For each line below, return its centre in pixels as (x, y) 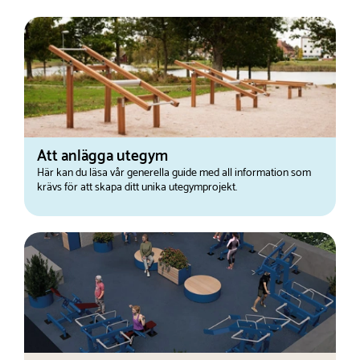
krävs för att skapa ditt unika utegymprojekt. (137, 187)
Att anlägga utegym (102, 156)
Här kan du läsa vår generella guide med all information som (174, 173)
